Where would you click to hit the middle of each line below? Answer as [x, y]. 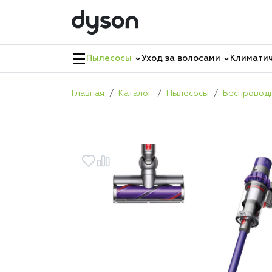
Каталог [135, 93]
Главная [88, 93]
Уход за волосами [181, 58]
